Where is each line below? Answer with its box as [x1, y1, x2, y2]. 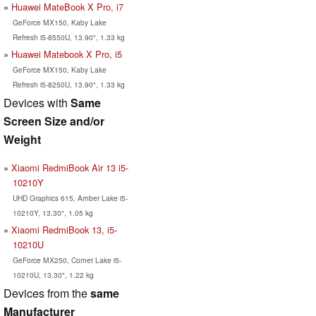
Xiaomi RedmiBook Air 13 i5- [11, 160, 128, 174]
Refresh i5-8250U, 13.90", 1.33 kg [12, 78, 125, 90]
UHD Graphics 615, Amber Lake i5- [12, 192, 128, 203]
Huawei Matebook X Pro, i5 [11, 47, 122, 61]
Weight [4, 130, 41, 147]
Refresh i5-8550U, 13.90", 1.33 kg [12, 31, 125, 42]
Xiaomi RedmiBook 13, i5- [11, 222, 117, 236]
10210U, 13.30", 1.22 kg [12, 269, 94, 280]
